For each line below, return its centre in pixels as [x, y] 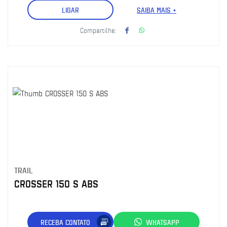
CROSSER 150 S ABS [56, 184]
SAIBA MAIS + [157, 10]
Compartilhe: [98, 30]
